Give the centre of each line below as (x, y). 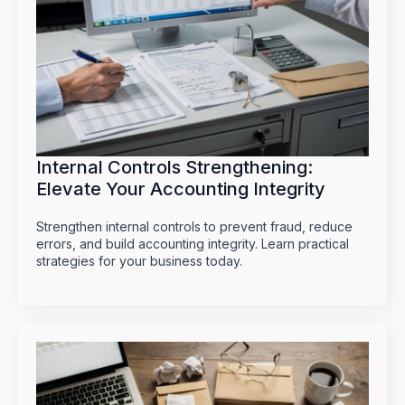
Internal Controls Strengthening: (174, 168)
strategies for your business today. (139, 261)
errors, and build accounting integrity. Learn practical (193, 244)
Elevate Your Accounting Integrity (181, 189)
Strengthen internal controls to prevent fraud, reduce (194, 227)
